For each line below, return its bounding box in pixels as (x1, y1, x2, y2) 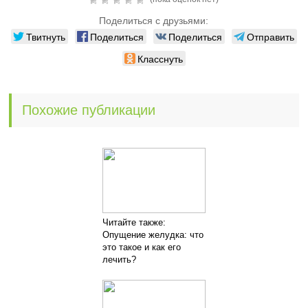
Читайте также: (102, 217, 166, 228)
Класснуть (137, 52, 183, 65)
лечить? (102, 254, 136, 265)
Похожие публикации (22, 102, 156, 118)
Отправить (246, 30, 294, 43)
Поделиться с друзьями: (99, 15, 209, 26)
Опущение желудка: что (102, 230, 203, 240)
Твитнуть (25, 30, 65, 43)
